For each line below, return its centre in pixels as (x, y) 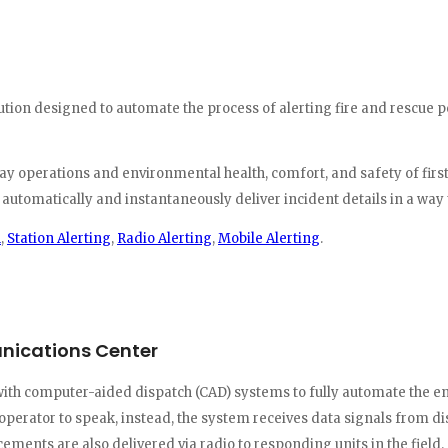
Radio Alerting (164, 238)
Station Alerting (59, 238)
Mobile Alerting (269, 238)
